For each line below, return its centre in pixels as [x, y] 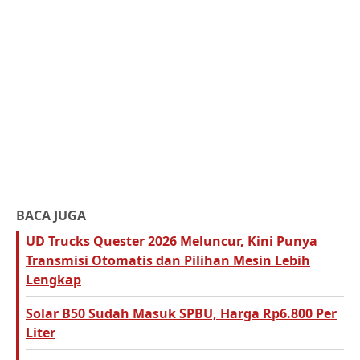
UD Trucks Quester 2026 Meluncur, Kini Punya [172, 241]
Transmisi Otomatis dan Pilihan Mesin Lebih [168, 261]
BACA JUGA [51, 216]
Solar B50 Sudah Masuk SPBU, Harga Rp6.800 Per [181, 314]
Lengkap [53, 280]
